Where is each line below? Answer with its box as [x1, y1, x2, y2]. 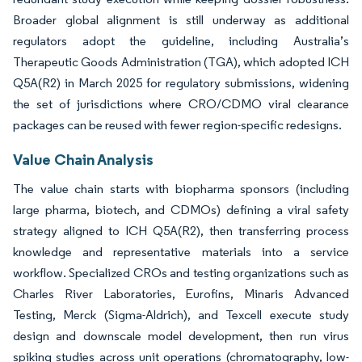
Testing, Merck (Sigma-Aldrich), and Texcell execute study [13, 306, 349, 322]
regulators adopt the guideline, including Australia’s [13, 32, 349, 48]
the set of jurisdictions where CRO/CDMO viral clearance [13, 95, 349, 112]
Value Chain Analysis [13, 149, 154, 169]
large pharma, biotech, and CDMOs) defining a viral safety [13, 201, 349, 217]
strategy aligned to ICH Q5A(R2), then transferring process [13, 222, 349, 238]
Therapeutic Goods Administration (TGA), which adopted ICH [13, 53, 349, 69]
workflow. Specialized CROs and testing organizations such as [13, 264, 349, 280]
